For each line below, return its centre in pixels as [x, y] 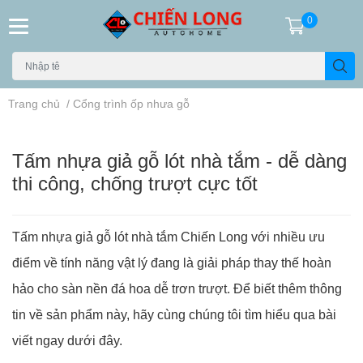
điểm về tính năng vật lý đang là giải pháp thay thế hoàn [172, 262]
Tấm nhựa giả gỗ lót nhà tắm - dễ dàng [179, 160]
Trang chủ [34, 103]
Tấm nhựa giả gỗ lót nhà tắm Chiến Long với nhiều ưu [169, 236]
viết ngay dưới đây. [67, 340]
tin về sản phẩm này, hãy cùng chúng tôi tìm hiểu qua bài [174, 314]
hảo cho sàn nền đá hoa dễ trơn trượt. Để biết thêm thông [177, 288]
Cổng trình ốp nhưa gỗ [131, 103]
